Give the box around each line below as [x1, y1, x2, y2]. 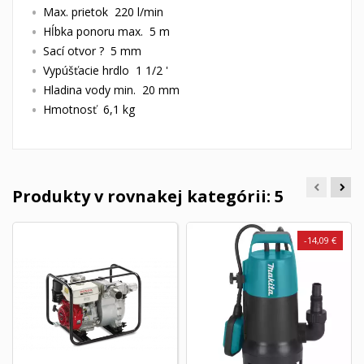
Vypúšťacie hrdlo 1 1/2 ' [43, 63, 168, 79]
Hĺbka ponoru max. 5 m [43, 24, 170, 40]
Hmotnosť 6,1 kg [43, 102, 135, 118]
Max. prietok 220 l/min [43, 4, 163, 20]
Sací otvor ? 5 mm [43, 43, 141, 59]
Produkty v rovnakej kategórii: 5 [12, 185, 284, 208]
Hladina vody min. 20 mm [43, 82, 180, 98]
